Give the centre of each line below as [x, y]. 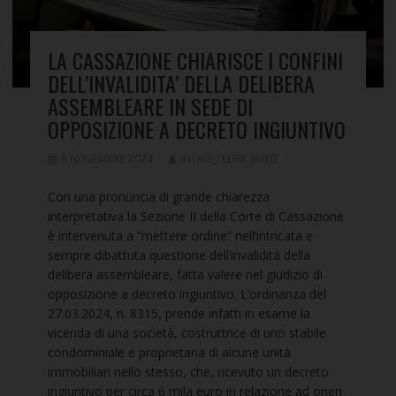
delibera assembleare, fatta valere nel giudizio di [185, 275]
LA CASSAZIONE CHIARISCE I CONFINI [195, 61]
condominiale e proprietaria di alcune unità [169, 353]
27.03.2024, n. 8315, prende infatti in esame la [179, 314]
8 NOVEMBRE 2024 [107, 159]
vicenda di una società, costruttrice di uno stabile [187, 333]
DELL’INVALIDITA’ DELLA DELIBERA [181, 84]
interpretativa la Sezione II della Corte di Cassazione [195, 217]
